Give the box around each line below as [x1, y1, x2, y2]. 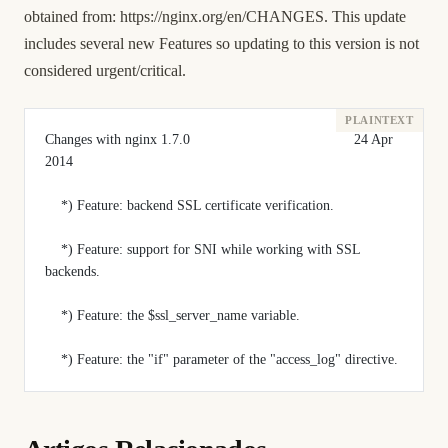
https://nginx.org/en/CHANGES [120, 8, 324, 25]
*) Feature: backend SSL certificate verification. [61, 198, 334, 213]
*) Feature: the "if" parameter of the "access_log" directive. [61, 352, 398, 367]
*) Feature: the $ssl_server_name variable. [61, 308, 300, 323]
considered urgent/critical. [24, 62, 186, 79]
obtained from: [24, 8, 120, 25]
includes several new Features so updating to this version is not [24, 35, 419, 52]
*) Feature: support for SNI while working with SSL [45, 242, 61, 257]
